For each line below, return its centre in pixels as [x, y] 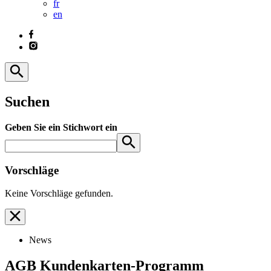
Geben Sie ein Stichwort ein [61, 127]
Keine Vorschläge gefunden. [59, 194]
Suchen [27, 101]
